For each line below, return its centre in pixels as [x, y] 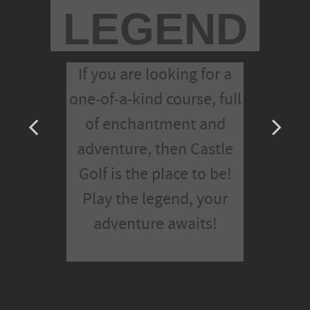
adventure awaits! [155, 224]
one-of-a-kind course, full [155, 100]
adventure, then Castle [155, 149]
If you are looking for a [155, 75]
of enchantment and [155, 125]
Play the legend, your [155, 199]
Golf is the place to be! [155, 174]
